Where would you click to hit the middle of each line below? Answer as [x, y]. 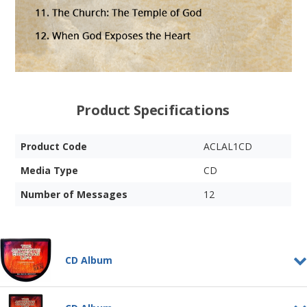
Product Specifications [153, 110]
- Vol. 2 [124, 299]
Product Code [54, 147]
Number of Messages [74, 195]
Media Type [50, 171]
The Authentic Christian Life [178, 288]
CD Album [89, 260]
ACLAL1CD [228, 147]
